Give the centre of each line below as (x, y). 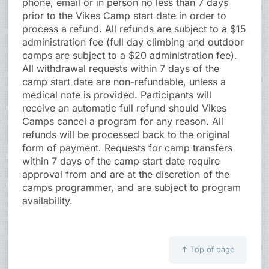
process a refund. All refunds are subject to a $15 (134, 29)
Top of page (212, 250)
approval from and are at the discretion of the (126, 174)
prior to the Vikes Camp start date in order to (125, 16)
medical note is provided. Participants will (117, 95)
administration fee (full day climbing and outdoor (133, 42)
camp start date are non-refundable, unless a (124, 82)
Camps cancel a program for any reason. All (123, 122)
